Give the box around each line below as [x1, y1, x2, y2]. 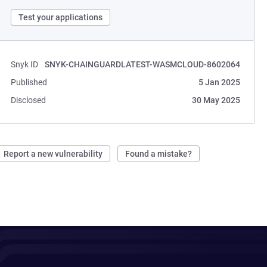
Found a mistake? [125, 149, 193, 159]
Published [11, 77, 48, 87]
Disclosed [11, 95, 46, 105]
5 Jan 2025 [198, 77, 240, 87]
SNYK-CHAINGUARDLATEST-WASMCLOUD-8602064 [44, 60, 240, 69]
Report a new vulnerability [4, 149, 103, 159]
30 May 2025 [191, 95, 240, 105]
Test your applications [18, 13, 103, 22]
